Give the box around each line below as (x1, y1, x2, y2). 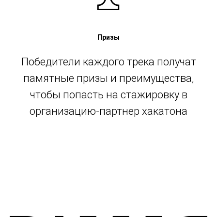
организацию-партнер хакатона (30, 105, 187, 118)
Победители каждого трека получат (21, 56, 196, 68)
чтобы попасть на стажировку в (30, 89, 187, 101)
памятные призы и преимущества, (23, 72, 194, 85)
